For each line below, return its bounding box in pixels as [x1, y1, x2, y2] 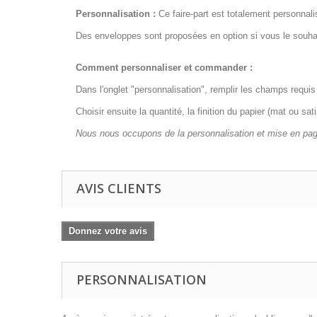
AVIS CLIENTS [76, 180, 161, 197]
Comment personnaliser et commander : [76, 62, 253, 73]
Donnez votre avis [69, 226, 147, 236]
